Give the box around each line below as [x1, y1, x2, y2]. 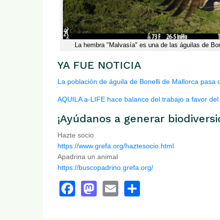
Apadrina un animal [57, 152, 118, 161]
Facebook [75, 178, 145, 196]
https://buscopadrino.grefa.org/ [57, 163, 153, 171]
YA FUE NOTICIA [57, 58, 141, 71]
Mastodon [97, 178, 166, 196]
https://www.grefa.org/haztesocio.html [57, 141, 174, 150]
